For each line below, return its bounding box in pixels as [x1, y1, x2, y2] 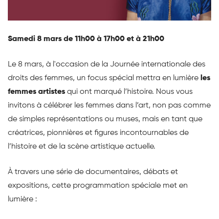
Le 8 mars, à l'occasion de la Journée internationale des [8, 61, 205, 69]
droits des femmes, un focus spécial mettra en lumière [8, 74, 200, 83]
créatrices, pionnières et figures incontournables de [8, 129, 189, 137]
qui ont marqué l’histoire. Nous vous [67, 88, 193, 96]
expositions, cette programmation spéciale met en [8, 182, 188, 190]
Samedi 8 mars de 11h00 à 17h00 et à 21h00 [8, 35, 166, 44]
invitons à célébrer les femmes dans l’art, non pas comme [8, 102, 211, 110]
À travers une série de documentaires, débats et [8, 168, 178, 176]
